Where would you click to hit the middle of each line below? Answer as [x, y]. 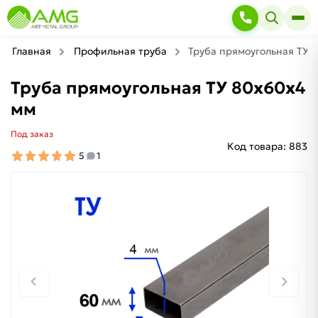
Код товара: [257, 146]
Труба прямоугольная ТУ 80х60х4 [158, 88]
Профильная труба [120, 51]
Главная [32, 51]
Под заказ [32, 134]
